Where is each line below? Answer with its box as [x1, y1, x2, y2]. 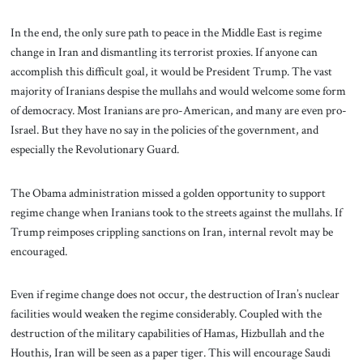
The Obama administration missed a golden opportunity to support [10, 184, 326, 201]
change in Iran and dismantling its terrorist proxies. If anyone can [10, 43, 318, 60]
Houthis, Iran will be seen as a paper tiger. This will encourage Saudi [10, 344, 331, 361]
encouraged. [10, 242, 67, 259]
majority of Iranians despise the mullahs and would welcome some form [10, 82, 346, 99]
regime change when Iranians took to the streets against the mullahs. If [10, 203, 342, 220]
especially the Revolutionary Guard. [10, 140, 179, 157]
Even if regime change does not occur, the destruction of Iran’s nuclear [10, 286, 340, 303]
